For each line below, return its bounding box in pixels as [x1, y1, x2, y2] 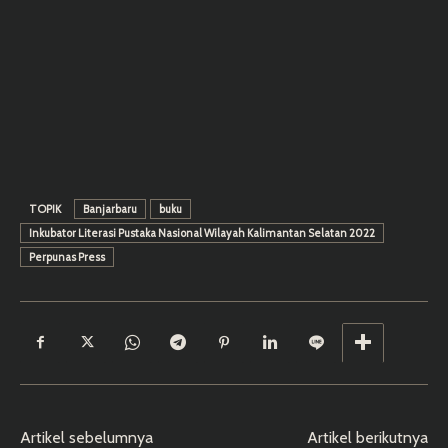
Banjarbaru [83, 201, 137, 216]
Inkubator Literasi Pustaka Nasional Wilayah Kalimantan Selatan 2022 [29, 225, 375, 240]
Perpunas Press [29, 249, 105, 264]
